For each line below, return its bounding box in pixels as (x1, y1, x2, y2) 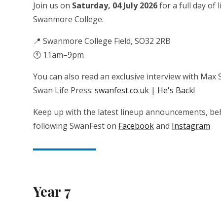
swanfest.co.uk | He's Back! (95, 85, 195, 96)
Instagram (172, 120, 211, 131)
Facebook (118, 120, 154, 131)
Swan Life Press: (33, 85, 95, 96)
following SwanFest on (33, 120, 119, 131)
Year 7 (33, 182, 72, 200)
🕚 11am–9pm (33, 49, 84, 60)
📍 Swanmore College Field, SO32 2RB (33, 36, 171, 46)
